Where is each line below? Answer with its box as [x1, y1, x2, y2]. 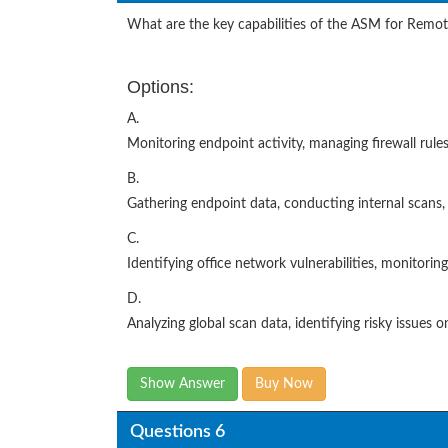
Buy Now [255, 377, 313, 392]
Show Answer [140, 377, 225, 392]
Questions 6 [129, 422, 225, 441]
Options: [127, 77, 194, 98]
